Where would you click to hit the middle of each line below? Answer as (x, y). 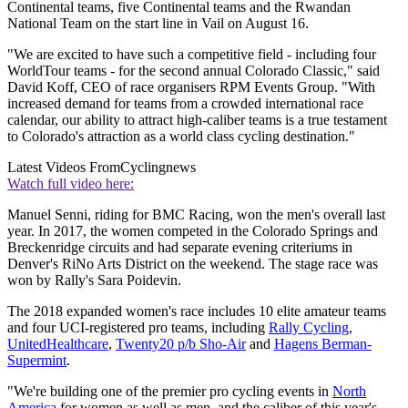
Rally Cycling (309, 327)
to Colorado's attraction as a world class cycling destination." (181, 136)
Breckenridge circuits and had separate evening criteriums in (180, 247)
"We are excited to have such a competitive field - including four (192, 54)
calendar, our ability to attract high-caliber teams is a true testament (197, 119)
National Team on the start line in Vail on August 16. (158, 23)
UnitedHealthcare (58, 343)
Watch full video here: (71, 183)
